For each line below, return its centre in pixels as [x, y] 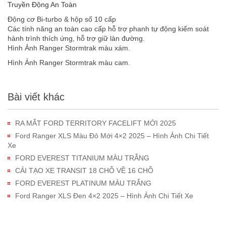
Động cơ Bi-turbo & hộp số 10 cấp [62, 19]
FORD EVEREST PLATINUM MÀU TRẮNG [83, 183]
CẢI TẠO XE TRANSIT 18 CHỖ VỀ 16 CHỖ [84, 171]
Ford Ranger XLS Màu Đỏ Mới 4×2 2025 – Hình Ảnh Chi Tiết [112, 136]
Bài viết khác [36, 97]
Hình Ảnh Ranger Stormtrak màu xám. [69, 48]
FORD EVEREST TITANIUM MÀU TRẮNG [82, 158]
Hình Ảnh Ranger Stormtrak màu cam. [69, 63]
